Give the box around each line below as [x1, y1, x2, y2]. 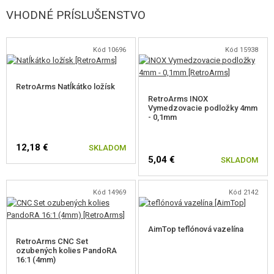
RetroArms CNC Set [16, 236, 88, 246]
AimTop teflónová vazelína [148, 224, 244, 234]
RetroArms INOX [148, 94, 209, 103]
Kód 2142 [228, 188, 258, 196]
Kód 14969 [92, 188, 126, 196]
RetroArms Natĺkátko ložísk [16, 81, 115, 91]
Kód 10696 [92, 45, 126, 54]
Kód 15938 [224, 45, 258, 54]
